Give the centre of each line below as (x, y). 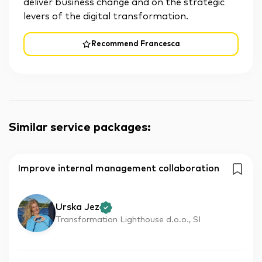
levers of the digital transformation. (106, 17)
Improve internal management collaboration (118, 168)
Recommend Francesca (136, 44)
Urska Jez (77, 207)
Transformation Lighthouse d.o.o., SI (128, 220)
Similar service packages (78, 127)
